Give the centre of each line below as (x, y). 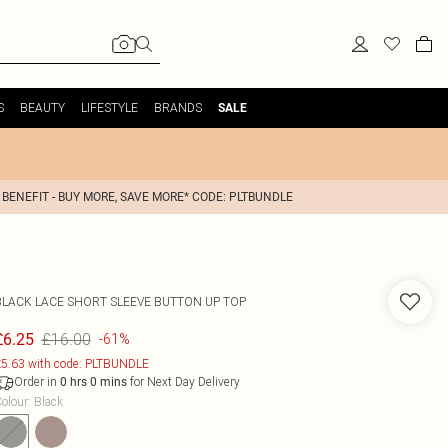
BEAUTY (42, 107)
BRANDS (177, 107)
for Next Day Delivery (183, 381)
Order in (36, 381)
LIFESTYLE (109, 107)
